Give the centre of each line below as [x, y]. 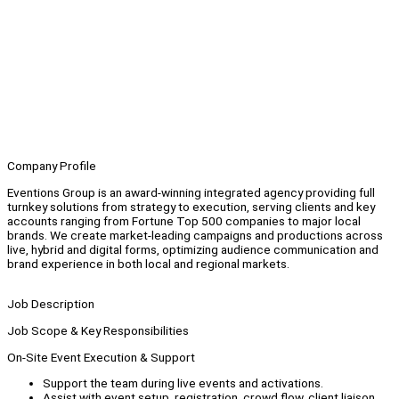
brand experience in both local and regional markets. [148, 263]
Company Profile [52, 166]
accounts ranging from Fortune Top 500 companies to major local [184, 220]
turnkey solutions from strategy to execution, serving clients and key [191, 206]
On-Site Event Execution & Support [101, 357]
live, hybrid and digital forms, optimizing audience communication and [193, 249]
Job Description [51, 304]
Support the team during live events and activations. [183, 383]
